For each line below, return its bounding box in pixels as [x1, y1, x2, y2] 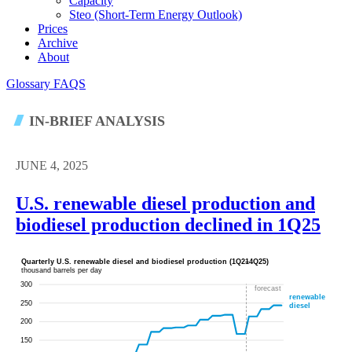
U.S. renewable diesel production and [16, 192, 315, 214]
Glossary [6, 76, 53, 90]
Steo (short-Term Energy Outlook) [69, 7, 242, 21]
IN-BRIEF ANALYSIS [25, 113, 165, 130]
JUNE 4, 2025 [16, 159, 88, 173]
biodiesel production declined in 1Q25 [16, 214, 321, 235]
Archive [38, 35, 78, 49]
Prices [38, 21, 68, 35]
